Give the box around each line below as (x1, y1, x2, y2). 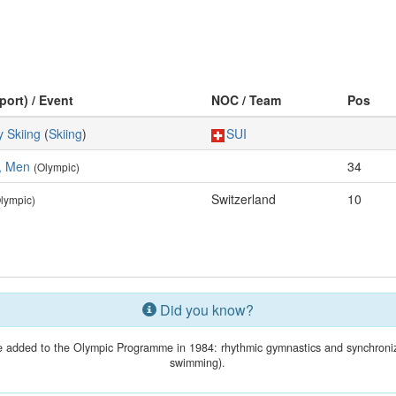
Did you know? (156, 300, 254, 320)
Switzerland (211, 190, 276, 208)
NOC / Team (211, 91, 281, 109)
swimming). (170, 354, 226, 370)
